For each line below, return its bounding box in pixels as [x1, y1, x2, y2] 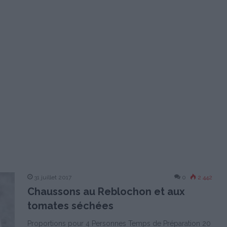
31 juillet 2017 [34, 174, 71, 181]
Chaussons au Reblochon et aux [27, 185, 185, 198]
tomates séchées [27, 200, 113, 212]
